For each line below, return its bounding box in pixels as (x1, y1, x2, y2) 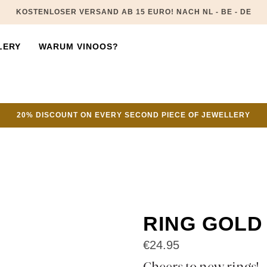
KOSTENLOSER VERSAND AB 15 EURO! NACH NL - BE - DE (15, 8, 252, 16)
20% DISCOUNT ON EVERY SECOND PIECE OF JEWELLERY (17, 111, 250, 119)
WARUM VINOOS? (39, 42, 119, 51)
